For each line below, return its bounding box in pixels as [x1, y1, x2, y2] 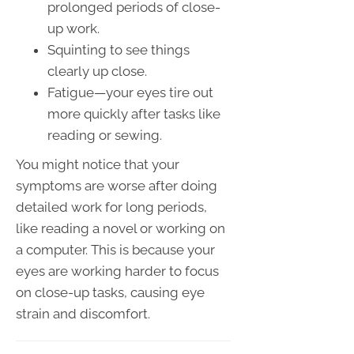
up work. [47, 20, 100, 36]
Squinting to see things [47, 41, 190, 58]
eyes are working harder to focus [16, 262, 219, 279]
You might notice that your [16, 156, 179, 172]
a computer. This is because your [16, 241, 215, 258]
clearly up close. [47, 62, 147, 79]
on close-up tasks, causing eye [16, 284, 205, 300]
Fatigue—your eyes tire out [47, 84, 213, 100]
